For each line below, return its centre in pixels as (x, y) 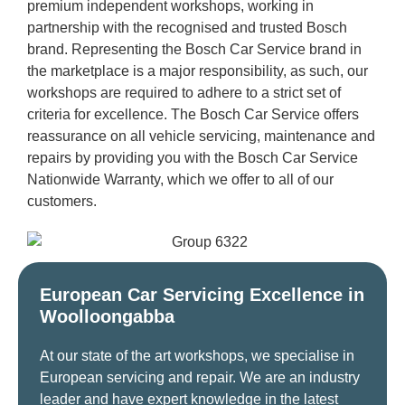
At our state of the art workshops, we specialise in (197, 356)
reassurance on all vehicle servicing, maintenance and (201, 137)
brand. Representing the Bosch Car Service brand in (194, 50)
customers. (62, 202)
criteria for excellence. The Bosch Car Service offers (193, 115)
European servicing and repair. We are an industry (200, 378)
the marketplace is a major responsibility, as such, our (198, 71)
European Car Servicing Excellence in (202, 295)
